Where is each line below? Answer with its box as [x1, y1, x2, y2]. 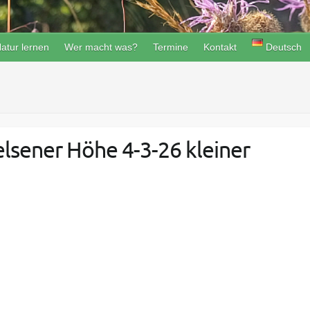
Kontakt [203, 42, 237, 53]
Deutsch [266, 42, 302, 53]
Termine [153, 42, 188, 53]
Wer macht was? [64, 42, 138, 53]
